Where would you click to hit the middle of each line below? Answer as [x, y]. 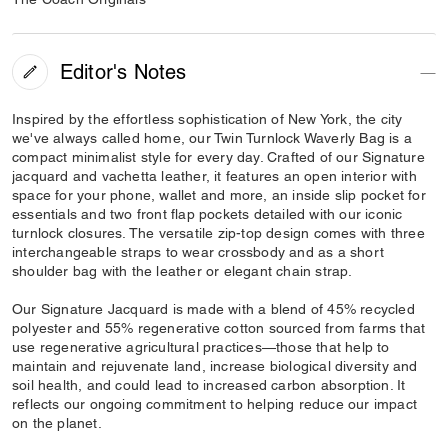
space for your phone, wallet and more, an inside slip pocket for [219, 195]
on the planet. [57, 423]
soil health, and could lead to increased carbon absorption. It [209, 385]
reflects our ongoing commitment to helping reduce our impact [215, 404]
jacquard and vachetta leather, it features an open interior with [214, 176]
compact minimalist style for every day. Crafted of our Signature [218, 157]
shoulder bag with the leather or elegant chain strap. [182, 271]
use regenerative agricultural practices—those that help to [201, 347]
